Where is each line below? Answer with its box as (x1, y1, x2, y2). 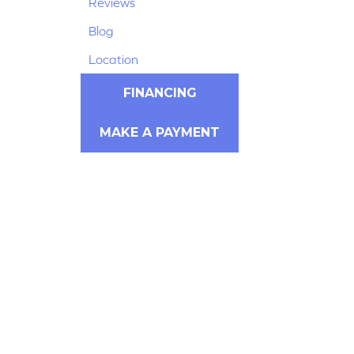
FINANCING (122, 85, 197, 100)
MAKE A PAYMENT (100, 124, 220, 140)
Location (88, 51, 138, 66)
